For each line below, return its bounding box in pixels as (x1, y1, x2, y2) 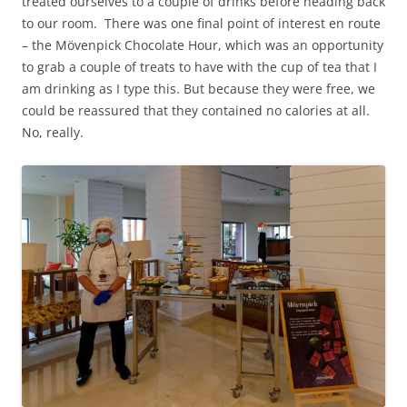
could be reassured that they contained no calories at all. (22, 102, 370, 120)
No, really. (22, 124, 84, 142)
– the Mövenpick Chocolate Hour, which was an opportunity (22, 36, 383, 55)
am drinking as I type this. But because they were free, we (22, 80, 375, 98)
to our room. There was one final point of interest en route (22, 15, 381, 33)
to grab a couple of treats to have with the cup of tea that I (22, 58, 377, 76)
